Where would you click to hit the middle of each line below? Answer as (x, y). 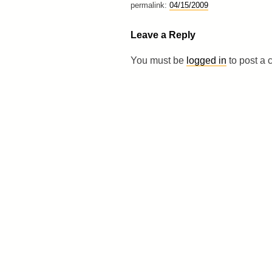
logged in (206, 60)
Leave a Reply (163, 35)
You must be (158, 60)
